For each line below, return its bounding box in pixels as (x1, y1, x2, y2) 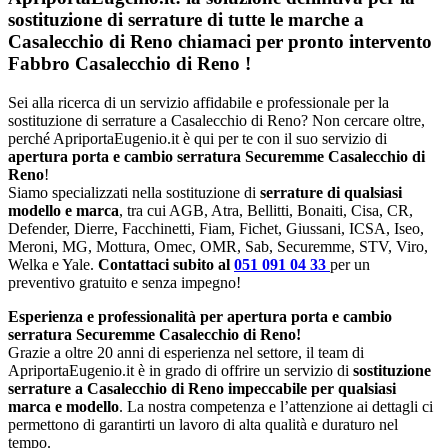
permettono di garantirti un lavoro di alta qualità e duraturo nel (8, 415, 398, 433)
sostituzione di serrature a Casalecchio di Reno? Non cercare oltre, (8, 111, 425, 129)
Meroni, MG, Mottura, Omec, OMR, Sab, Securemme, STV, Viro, (8, 237, 428, 255)
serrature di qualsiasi (260, 183, 402, 201)
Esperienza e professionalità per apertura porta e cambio (8, 307, 392, 325)
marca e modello (8, 397, 119, 415)
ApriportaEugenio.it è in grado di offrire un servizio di (8, 361, 353, 379)
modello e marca (8, 201, 119, 219)
